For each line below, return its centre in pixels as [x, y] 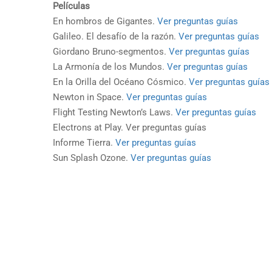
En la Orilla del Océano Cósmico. [121, 82]
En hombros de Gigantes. [105, 21]
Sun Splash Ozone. [92, 158]
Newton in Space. [90, 97]
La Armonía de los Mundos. [110, 67]
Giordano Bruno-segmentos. [111, 52]
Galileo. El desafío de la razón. [116, 36]
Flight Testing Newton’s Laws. [114, 112]
